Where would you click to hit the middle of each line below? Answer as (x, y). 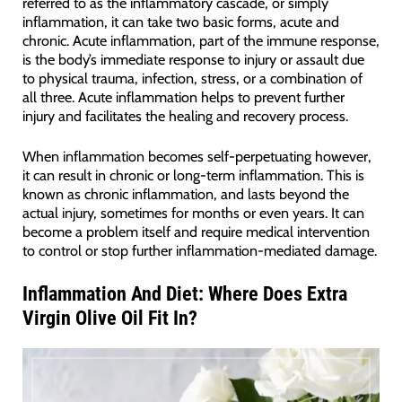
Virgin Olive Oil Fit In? (109, 319)
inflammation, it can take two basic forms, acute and (180, 21)
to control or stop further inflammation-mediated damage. (199, 251)
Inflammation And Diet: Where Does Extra (184, 294)
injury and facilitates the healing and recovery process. (185, 115)
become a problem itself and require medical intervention (196, 232)
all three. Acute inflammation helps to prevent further (183, 96)
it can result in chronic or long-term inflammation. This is (193, 175)
